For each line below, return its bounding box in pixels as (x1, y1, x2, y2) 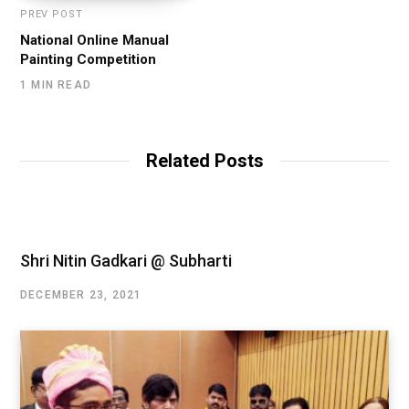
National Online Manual (20, 31, 169, 48)
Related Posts (145, 149, 264, 172)
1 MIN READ (20, 78, 91, 91)
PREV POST (20, 7, 83, 20)
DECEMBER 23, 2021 (20, 288, 142, 301)
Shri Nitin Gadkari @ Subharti (20, 250, 232, 270)
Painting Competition (20, 50, 156, 68)
